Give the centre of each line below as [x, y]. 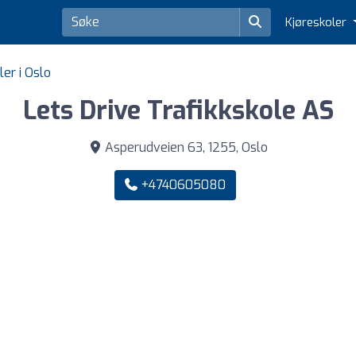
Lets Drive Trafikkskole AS [178, 111]
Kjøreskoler [318, 23]
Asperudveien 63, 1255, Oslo [184, 148]
